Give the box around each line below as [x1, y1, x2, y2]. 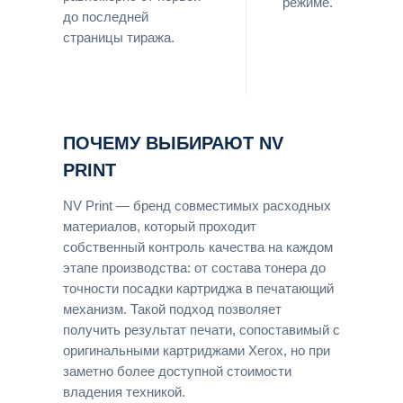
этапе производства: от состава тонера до [63, 260, 326, 275]
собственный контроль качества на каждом [63, 239, 333, 255]
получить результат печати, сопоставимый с [63, 322, 340, 337]
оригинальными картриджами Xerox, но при [63, 343, 330, 358]
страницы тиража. [63, 30, 175, 45]
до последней [63, 9, 148, 24]
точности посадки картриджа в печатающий [63, 281, 334, 296]
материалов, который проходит [63, 219, 256, 234]
